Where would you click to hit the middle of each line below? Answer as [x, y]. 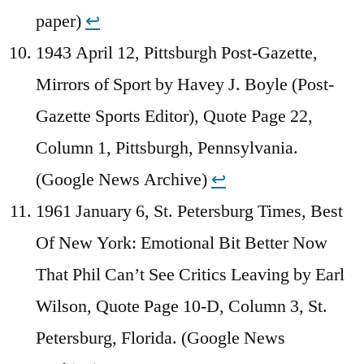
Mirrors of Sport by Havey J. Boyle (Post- [185, 85]
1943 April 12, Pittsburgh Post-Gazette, [177, 53]
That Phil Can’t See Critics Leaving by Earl [190, 275]
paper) [61, 22]
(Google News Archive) [123, 180]
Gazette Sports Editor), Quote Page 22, [174, 117]
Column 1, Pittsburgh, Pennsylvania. [167, 148]
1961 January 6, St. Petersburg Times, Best [189, 212]
